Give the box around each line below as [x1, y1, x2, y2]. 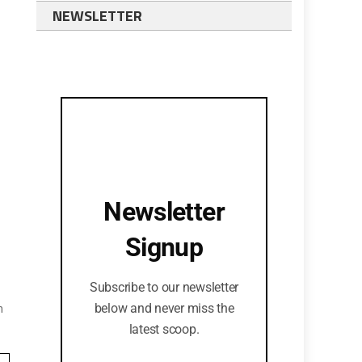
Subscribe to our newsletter [89, 280, 239, 295]
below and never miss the [94, 301, 234, 316]
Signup [124, 232, 204, 263]
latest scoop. [128, 322, 200, 337]
